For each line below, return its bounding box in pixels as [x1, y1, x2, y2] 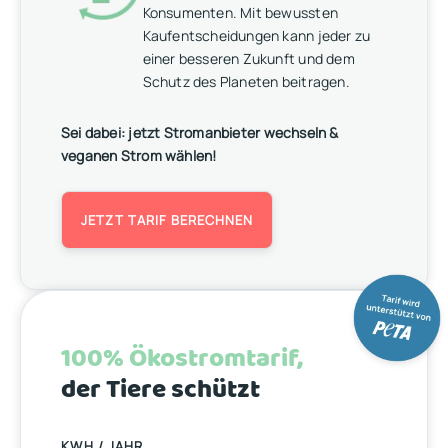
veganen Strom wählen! [61, 146, 217, 166]
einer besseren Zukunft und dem [142, 49, 355, 69]
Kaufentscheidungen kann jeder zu [142, 26, 371, 46]
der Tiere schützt [61, 370, 261, 410]
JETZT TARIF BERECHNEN [81, 210, 253, 229]
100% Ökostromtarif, [61, 339, 304, 379]
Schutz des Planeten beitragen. [142, 72, 350, 92]
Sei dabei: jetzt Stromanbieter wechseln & [61, 123, 339, 143]
